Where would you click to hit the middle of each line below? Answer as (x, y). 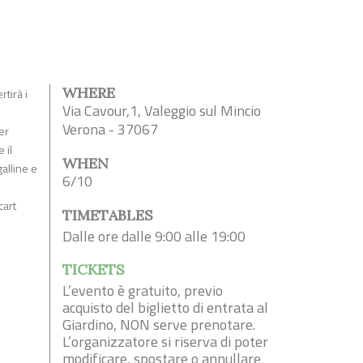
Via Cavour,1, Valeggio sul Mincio (162, 111)
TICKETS (94, 270)
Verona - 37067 (110, 130)
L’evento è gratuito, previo (143, 291)
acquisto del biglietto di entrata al (165, 308)
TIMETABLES (108, 216)
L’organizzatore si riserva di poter (165, 342)
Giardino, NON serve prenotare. (159, 325)
